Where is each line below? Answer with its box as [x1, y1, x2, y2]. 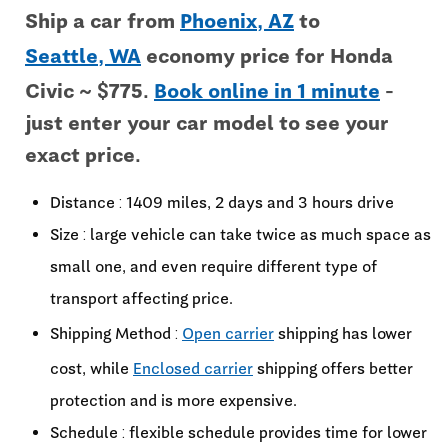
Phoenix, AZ [180, 9, 294, 33]
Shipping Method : [50, 324, 182, 343]
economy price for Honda [141, 44, 393, 68]
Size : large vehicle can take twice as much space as [50, 225, 431, 244]
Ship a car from [25, 9, 180, 33]
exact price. [25, 143, 141, 167]
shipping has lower [274, 324, 412, 343]
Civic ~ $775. [25, 79, 154, 103]
